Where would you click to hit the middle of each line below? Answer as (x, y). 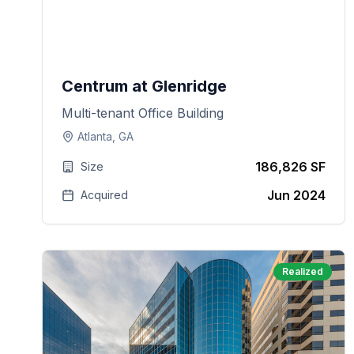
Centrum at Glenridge (145, 86)
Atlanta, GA (106, 136)
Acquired (105, 195)
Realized (303, 271)
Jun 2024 (297, 195)
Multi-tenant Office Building (143, 113)
